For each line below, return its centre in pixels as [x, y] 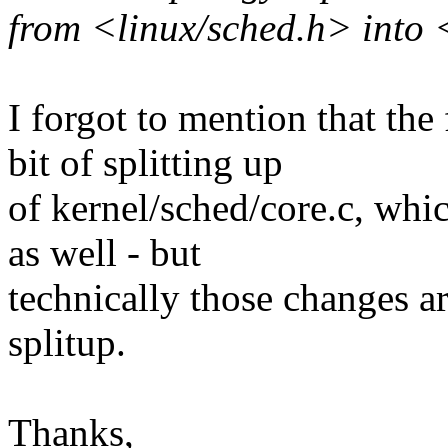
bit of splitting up [145, 163]
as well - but [104, 253]
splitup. [67, 343]
